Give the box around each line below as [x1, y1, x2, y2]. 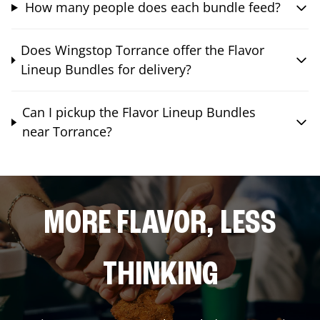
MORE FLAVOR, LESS [44, 207, 276, 242]
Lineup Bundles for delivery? [21, 61, 191, 79]
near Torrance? [21, 123, 112, 141]
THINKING [102, 259, 218, 294]
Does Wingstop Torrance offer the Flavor [21, 41, 264, 59]
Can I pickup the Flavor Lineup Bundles [21, 104, 256, 121]
